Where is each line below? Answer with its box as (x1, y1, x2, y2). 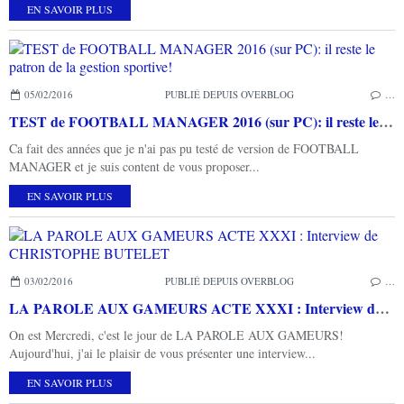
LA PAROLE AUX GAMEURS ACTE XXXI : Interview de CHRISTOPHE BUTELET (375, 298, 390, 318)
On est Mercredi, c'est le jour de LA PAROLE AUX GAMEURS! (9, 326, 344, 344)
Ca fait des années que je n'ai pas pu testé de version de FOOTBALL (9, 140, 359, 157)
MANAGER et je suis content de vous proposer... (9, 158, 260, 175)
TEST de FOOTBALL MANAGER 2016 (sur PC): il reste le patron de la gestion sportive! (379, 111, 393, 132)
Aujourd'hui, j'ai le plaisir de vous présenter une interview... (9, 344, 316, 362)
